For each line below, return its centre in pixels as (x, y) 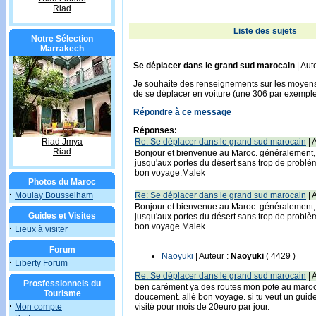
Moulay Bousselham (54, 195)
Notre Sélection (62, 39)
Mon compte (38, 307)
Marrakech (62, 49)
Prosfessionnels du (62, 284)
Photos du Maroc (62, 182)
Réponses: (155, 130)
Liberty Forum (41, 263)
